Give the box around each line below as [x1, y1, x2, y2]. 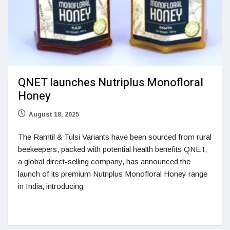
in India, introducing [18, 181, 83, 190]
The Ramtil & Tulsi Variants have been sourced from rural [18, 132, 212, 141]
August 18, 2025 [29, 110, 79, 118]
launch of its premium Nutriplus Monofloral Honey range [18, 169, 207, 178]
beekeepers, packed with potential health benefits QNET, [18, 144, 207, 154]
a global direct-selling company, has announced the [18, 157, 190, 166]
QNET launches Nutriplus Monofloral [18, 74, 203, 91]
